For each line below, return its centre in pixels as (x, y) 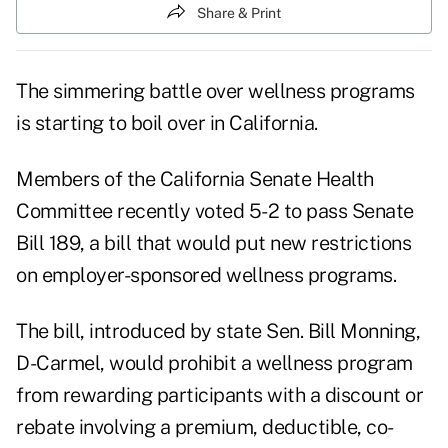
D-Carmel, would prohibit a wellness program (214, 363)
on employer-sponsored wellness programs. (206, 275)
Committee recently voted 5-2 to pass (184, 211)
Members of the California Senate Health (195, 179)
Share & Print (239, 12)
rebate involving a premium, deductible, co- (205, 427)
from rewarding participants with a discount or (219, 395)
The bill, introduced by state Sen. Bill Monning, (218, 331)
